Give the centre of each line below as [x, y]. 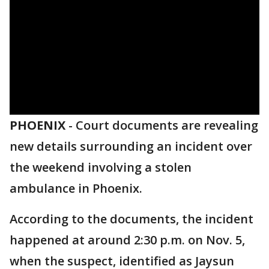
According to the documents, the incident [131, 219]
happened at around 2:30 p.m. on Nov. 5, [127, 240]
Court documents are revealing [167, 125]
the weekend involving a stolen [101, 167]
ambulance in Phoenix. [76, 188]
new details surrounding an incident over [131, 146]
